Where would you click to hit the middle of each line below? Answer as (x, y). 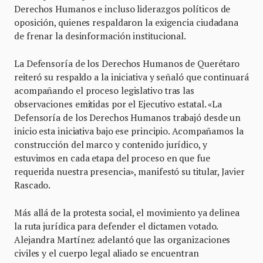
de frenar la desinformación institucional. (100, 36)
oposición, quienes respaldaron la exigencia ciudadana (127, 23)
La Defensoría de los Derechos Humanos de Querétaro (127, 64)
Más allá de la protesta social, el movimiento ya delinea (127, 213)
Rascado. (33, 185)
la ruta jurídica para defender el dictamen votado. (116, 226)
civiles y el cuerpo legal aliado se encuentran (107, 253)
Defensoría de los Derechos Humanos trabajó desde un (128, 118)
